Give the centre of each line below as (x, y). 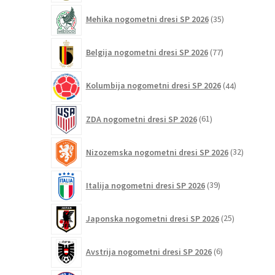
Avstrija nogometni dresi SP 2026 (149, 251)
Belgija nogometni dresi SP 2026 (147, 52)
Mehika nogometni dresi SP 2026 (147, 19)
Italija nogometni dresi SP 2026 (145, 185)
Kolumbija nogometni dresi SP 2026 (153, 86)
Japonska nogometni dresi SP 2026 (152, 218)
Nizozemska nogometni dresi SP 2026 (157, 152)
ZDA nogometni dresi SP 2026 (141, 119)
